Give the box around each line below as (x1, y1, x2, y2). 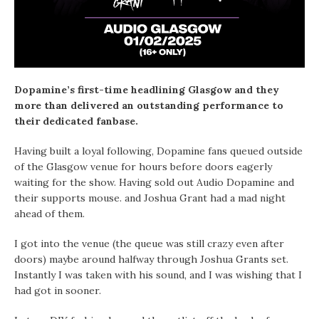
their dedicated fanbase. (14, 115, 138, 128)
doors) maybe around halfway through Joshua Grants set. (14, 253, 288, 266)
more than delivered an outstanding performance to (14, 99, 283, 113)
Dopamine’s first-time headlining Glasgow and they (14, 83, 279, 97)
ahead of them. (14, 207, 85, 221)
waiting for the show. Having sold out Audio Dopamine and (14, 176, 294, 189)
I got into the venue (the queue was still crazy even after (14, 237, 284, 251)
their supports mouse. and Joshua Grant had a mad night (14, 192, 286, 205)
